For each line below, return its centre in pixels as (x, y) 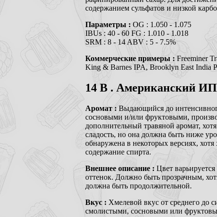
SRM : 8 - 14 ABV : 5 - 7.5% (131, 42)
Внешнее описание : (121, 168)
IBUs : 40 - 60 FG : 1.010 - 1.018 (137, 33)
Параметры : (109, 24)
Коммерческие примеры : (131, 58)
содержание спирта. (118, 152)
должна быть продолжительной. (139, 186)
